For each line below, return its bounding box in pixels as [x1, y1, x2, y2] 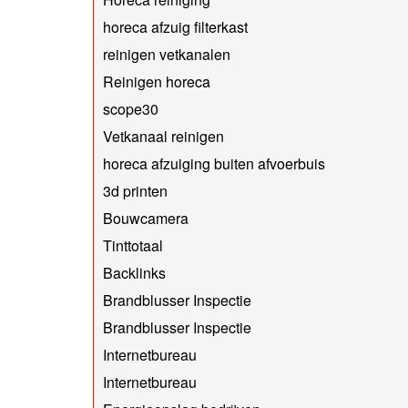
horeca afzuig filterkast [103, 15, 248, 37]
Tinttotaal [103, 234, 163, 256]
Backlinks [103, 261, 166, 283]
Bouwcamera [103, 207, 189, 229]
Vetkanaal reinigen [103, 125, 224, 147]
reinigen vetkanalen [103, 43, 230, 65]
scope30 [103, 97, 158, 119]
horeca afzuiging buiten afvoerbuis [103, 152, 325, 174]
